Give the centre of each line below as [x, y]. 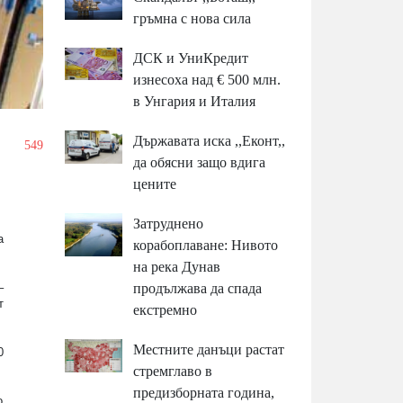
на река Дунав [177, 267]
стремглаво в [173, 372]
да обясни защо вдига [200, 163]
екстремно [166, 310]
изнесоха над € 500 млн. [207, 80]
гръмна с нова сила [193, 19]
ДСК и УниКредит [191, 58]
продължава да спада [198, 289]
